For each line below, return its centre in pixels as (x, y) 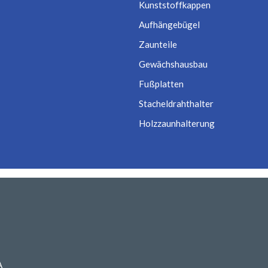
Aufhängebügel (169, 25)
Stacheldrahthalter (176, 104)
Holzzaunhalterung (176, 124)
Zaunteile (158, 45)
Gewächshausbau (173, 64)
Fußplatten (161, 84)
